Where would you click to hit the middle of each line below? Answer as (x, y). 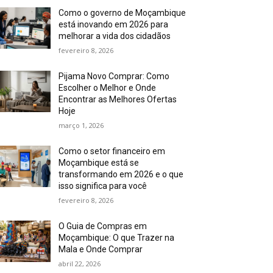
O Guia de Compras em (103, 226)
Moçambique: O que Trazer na (117, 237)
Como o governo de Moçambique (122, 12)
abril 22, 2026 (80, 263)
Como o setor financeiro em (112, 151)
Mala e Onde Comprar (101, 249)
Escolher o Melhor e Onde (108, 87)
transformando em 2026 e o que (121, 174)
